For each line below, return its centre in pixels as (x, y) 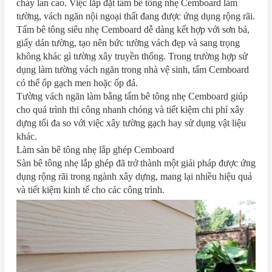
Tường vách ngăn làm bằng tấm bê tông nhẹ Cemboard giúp (132, 97)
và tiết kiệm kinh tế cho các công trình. (90, 190)
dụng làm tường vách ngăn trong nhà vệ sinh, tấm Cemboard (133, 70)
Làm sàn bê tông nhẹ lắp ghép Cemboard (95, 150)
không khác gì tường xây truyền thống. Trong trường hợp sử (132, 56)
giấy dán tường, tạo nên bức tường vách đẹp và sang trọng (128, 43)
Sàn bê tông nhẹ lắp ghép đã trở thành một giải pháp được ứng (136, 163)
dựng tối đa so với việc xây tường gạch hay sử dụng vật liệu (131, 123)
